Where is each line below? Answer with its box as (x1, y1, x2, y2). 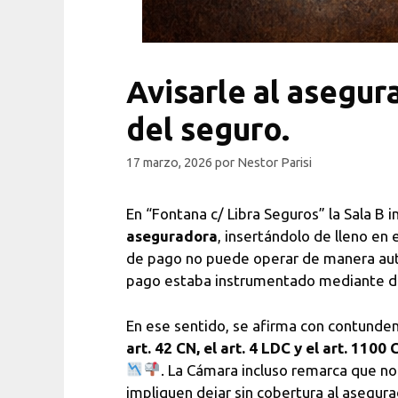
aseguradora (126, 227, 218, 245)
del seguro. (126, 111, 290, 147)
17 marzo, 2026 (126, 155, 212, 171)
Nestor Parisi (237, 155, 312, 171)
